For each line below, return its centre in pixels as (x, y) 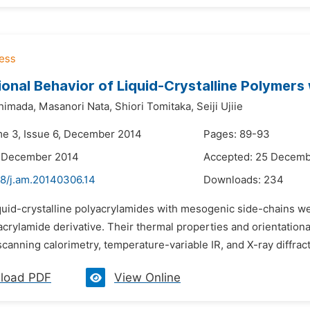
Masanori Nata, (75, 107)
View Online (147, 277)
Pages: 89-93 (237, 134)
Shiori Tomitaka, (154, 107)
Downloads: (234, 180)
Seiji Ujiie (220, 107)
